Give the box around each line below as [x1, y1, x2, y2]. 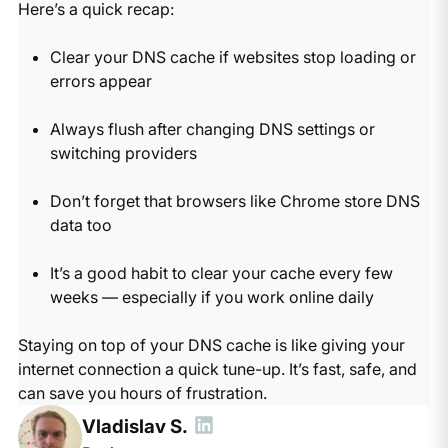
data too [49, 214, 112, 235]
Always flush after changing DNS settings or [49, 118, 375, 139]
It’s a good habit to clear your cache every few [49, 262, 393, 283]
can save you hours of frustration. [17, 382, 267, 403]
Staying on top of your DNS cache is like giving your [17, 334, 405, 355]
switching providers [49, 142, 197, 163]
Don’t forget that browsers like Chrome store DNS [49, 190, 420, 211]
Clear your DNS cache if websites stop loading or [49, 46, 416, 67]
